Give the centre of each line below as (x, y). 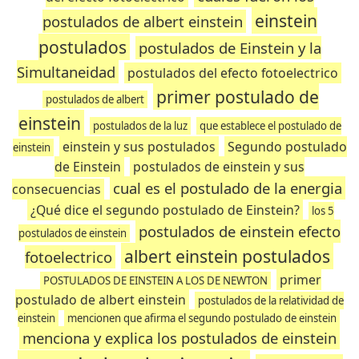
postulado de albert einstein (101, 300)
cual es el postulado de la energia (228, 188)
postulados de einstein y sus (219, 167)
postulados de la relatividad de (271, 301)
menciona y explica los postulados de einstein (179, 338)
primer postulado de (237, 97)
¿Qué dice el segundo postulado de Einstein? (165, 210)
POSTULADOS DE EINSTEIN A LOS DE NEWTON (155, 280)
